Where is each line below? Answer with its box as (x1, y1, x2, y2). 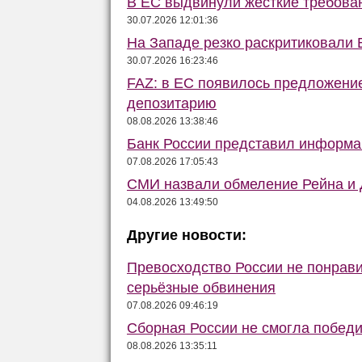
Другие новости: (127, 227, 246, 243)
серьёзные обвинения (127, 280, 276, 296)
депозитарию (127, 95, 217, 112)
